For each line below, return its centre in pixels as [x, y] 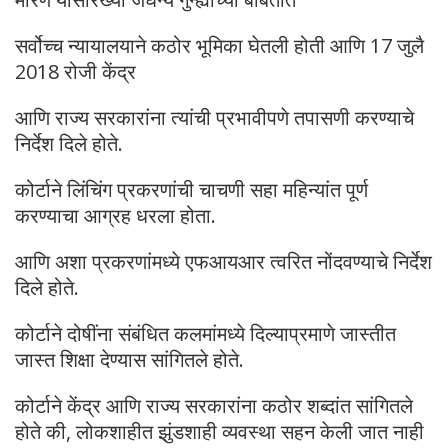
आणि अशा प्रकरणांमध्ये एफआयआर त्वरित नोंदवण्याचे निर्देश [223, 262]
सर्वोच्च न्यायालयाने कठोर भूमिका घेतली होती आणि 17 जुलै [219, 46]
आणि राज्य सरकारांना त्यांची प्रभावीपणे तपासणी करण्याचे [214, 118]
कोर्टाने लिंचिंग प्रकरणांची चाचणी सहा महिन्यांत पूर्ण [191, 190]
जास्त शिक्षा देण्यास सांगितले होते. [129, 360]
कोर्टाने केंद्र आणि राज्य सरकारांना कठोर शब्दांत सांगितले [214, 406]
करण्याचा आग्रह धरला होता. [115, 216]
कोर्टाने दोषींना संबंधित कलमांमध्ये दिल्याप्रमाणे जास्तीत [205, 334]
